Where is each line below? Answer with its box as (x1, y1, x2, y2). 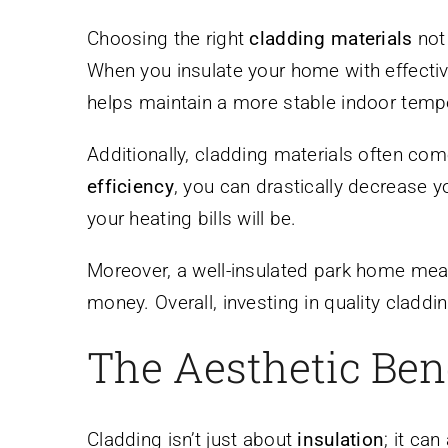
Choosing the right (87, 27, 250, 51)
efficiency (87, 175, 174, 199)
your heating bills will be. (87, 207, 297, 231)
